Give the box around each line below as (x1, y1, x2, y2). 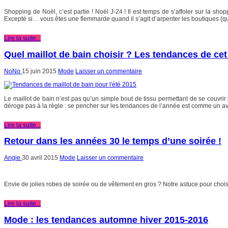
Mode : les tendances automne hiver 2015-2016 (4, 215, 208, 225)
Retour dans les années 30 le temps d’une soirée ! (4, 136, 221, 147)
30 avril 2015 (22, 154, 58, 162)
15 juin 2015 (22, 67, 56, 75)
